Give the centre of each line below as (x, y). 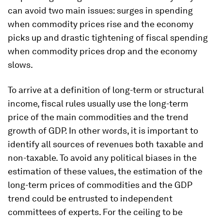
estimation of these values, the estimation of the (105, 171)
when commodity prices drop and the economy (102, 51)
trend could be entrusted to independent (90, 199)
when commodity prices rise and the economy (101, 24)
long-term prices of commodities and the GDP (100, 185)
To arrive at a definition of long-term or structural (106, 90)
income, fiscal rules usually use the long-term (98, 104)
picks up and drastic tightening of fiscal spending (108, 38)
